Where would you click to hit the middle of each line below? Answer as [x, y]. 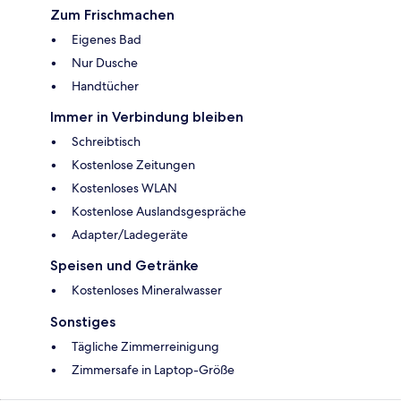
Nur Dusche [105, 63]
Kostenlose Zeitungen [133, 165]
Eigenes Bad [107, 40]
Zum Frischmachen [112, 15]
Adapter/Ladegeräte [130, 235]
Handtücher [105, 86]
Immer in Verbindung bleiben [147, 117]
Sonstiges [83, 322]
